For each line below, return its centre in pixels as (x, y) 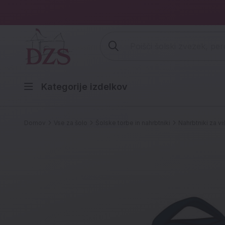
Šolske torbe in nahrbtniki (133, 123)
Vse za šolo (71, 123)
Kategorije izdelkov (84, 87)
